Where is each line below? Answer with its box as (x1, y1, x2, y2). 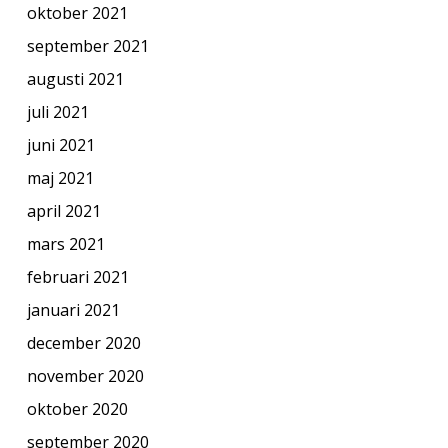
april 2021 (26, 199, 101, 222)
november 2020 (26, 364, 144, 387)
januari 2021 (26, 298, 120, 321)
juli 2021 (26, 100, 89, 123)
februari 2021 (26, 265, 129, 288)
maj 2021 (26, 166, 94, 189)
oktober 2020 (26, 397, 128, 420)
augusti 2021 (26, 67, 124, 90)
